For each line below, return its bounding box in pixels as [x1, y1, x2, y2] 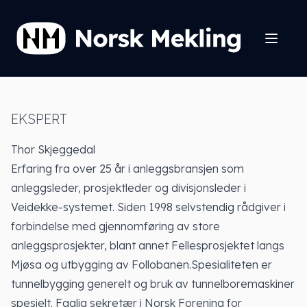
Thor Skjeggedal [11, 143, 95, 156]
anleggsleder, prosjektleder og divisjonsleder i [11, 181, 246, 195]
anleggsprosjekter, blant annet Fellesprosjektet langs [11, 238, 284, 252]
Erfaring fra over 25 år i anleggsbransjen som [11, 162, 244, 175]
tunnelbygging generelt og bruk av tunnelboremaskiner [11, 277, 295, 291]
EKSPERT [11, 110, 67, 127]
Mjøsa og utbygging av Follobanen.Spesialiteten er [11, 258, 272, 271]
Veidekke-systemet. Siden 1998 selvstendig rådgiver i [11, 200, 286, 214]
